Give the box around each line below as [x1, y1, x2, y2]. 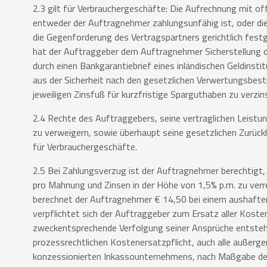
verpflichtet [33, 206, 82, 221]
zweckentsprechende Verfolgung [33, 221, 166, 235]
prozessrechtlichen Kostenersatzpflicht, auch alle [33, 235, 233, 250]
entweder [33, 15, 73, 30]
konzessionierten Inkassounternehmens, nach [33, 249, 218, 264]
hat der [33, 44, 64, 59]
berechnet [33, 192, 75, 207]
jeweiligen [33, 87, 74, 102]
